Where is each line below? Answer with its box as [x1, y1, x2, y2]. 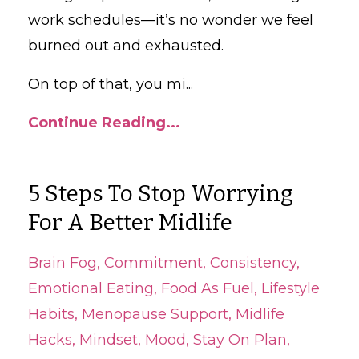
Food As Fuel [161, 279, 254, 297]
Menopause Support [82, 305, 228, 323]
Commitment [104, 253, 203, 272]
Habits [28, 305, 75, 323]
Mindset [79, 330, 138, 349]
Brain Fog [28, 253, 97, 272]
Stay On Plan [193, 330, 287, 349]
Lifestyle [261, 279, 320, 297]
